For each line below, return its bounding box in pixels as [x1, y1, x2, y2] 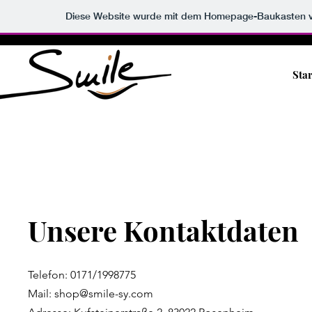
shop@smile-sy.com [54, 287, 153, 300]
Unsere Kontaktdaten [28, 212, 299, 249]
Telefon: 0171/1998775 [28, 268, 136, 281]
